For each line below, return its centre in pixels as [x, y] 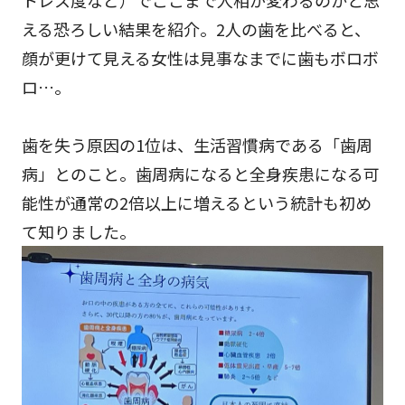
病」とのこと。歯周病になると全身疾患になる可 [201, 173]
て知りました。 [79, 231]
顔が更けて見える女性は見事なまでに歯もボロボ [200, 57]
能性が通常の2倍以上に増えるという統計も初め [197, 202]
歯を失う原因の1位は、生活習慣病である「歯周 [197, 144]
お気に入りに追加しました [202, 386]
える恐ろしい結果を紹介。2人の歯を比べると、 [196, 28]
